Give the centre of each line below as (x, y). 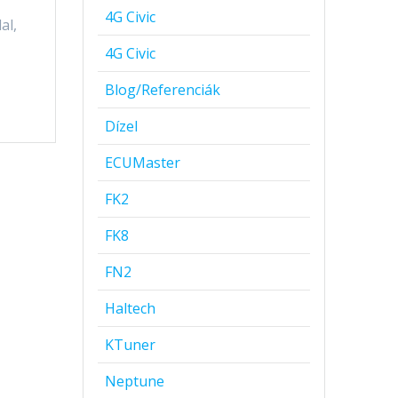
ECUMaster (143, 163)
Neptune (135, 382)
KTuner (131, 345)
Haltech (131, 309)
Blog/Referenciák (163, 90)
